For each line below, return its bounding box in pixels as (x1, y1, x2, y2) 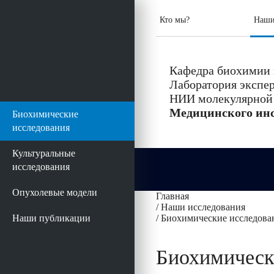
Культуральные (12, 148, 75, 158)
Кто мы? (160, 15, 190, 24)
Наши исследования (161, 202, 245, 212)
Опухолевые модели (12, 187, 97, 198)
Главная (156, 191, 189, 201)
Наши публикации (12, 213, 91, 223)
